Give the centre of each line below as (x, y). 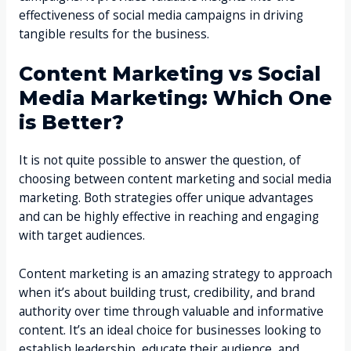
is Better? (71, 123)
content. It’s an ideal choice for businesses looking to (170, 330)
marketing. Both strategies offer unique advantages (166, 198)
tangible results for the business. (114, 33)
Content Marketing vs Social (169, 74)
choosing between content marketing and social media (175, 179)
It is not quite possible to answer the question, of (159, 160)
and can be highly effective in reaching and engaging (168, 217)
